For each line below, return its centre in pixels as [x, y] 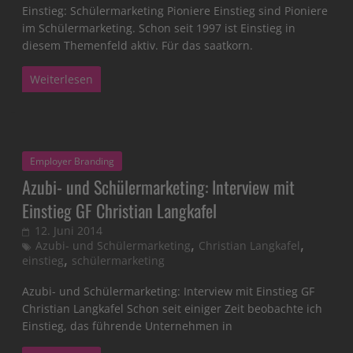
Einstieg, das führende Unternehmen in [128, 326]
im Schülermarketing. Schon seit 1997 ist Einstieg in [159, 28]
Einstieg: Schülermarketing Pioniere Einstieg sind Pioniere [175, 11]
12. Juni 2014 [69, 231]
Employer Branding [72, 162]
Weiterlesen [62, 80]
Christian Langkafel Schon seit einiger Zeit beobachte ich [173, 309]
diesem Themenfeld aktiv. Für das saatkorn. [138, 46]
